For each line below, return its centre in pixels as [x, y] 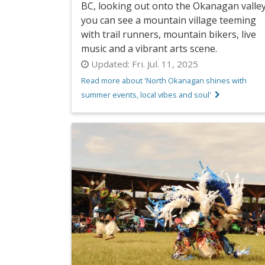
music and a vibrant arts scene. [149, 48]
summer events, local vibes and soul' [146, 94]
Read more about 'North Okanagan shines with [164, 80]
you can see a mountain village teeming [169, 20]
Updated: [110, 64]
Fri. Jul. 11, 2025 [164, 64]
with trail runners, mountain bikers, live [169, 34]
